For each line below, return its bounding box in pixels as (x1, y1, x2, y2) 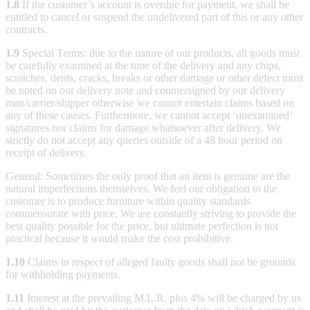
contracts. (6, 23, 47, 35)
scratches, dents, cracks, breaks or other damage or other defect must (6, 71, 303, 84)
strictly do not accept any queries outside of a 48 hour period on (6, 134, 282, 146)
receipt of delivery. (6, 146, 86, 158)
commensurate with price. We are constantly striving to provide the (6, 207, 296, 219)
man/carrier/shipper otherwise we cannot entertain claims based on (6, 96, 294, 109)
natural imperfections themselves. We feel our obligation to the (6, 182, 277, 194)
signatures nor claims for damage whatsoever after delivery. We (6, 121, 281, 134)
